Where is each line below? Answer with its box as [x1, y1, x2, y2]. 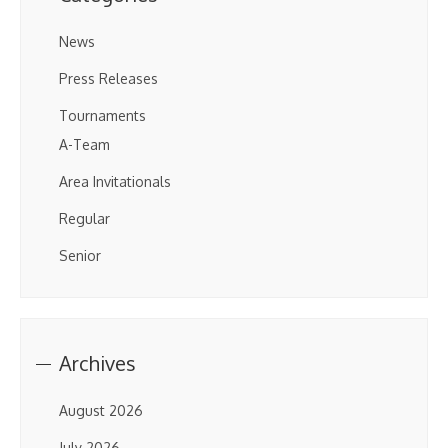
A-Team [59, 136, 110, 153]
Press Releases [59, 70, 158, 87]
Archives [59, 350, 136, 376]
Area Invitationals [59, 173, 171, 190]
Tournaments [59, 107, 146, 124]
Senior [59, 247, 101, 264]
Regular [59, 210, 110, 227]
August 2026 [59, 402, 143, 419]
